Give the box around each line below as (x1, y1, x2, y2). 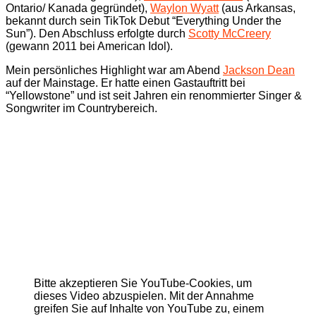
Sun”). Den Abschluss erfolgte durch (6, 27, 188, 39)
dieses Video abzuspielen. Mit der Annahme (34, 289, 254, 302)
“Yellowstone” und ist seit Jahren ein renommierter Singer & (6, 89, 302, 102)
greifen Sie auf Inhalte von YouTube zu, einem (34, 302, 264, 315)
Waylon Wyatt (150, 1, 219, 14)
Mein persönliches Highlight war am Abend (6, 63, 223, 76)
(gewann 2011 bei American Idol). (6, 39, 173, 52)
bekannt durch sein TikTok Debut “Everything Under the (6, 14, 281, 27)
